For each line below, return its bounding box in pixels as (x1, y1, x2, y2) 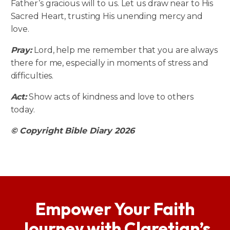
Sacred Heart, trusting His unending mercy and (10, 11, 203, 22)
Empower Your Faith (35, 198, 195, 220)
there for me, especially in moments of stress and (10, 58, 208, 68)
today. (10, 105, 35, 115)
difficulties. (10, 71, 54, 81)
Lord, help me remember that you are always (32, 45, 218, 55)
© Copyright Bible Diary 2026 (10, 126, 135, 136)
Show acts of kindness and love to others (27, 92, 194, 102)
